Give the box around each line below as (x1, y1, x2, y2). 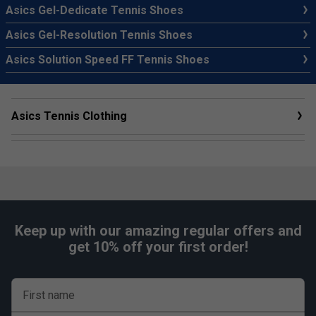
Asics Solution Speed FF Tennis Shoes (6, 52, 209, 66)
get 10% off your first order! (68, 238, 248, 255)
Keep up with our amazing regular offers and (14, 221, 302, 239)
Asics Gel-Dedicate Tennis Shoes (6, 3, 183, 17)
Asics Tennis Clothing (11, 109, 127, 123)
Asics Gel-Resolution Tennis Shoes (6, 28, 193, 42)
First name (23, 288, 75, 302)
